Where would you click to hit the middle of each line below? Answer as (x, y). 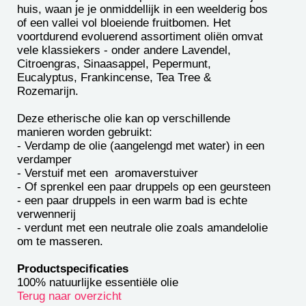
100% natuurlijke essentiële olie (98, 283)
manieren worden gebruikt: (85, 133)
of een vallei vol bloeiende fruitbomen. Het (124, 23)
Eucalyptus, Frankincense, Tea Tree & (114, 78)
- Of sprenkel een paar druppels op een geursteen (145, 187)
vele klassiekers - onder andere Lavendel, (124, 51)
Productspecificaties (73, 269)
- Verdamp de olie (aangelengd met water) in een (141, 146)
